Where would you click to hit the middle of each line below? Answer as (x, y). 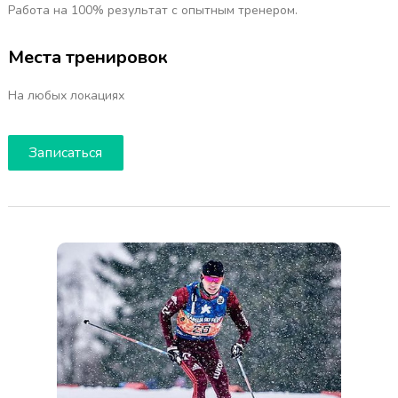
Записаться (66, 152)
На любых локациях (66, 95)
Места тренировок (88, 57)
